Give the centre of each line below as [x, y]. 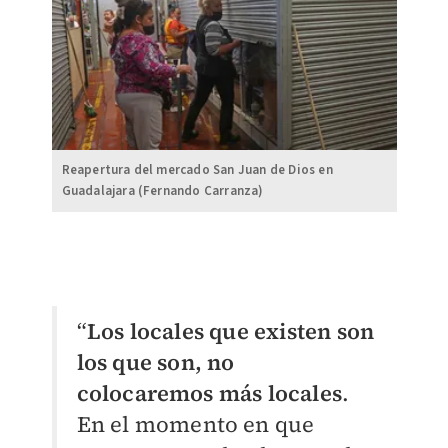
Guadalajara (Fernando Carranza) [162, 190]
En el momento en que [195, 423]
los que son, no [155, 361]
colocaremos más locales [209, 392]
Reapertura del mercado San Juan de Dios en [197, 169]
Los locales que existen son [230, 330]
